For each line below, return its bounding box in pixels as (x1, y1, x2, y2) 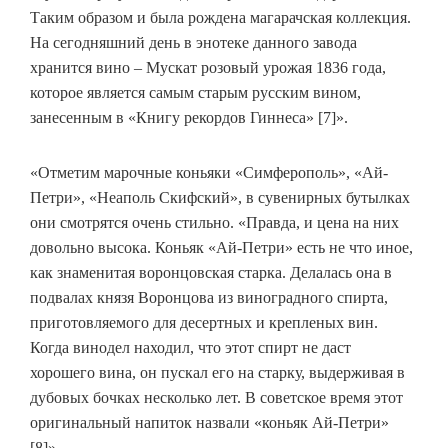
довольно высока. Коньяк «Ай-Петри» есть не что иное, (30, 239, 413, 257)
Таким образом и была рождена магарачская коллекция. (30, 9, 411, 27)
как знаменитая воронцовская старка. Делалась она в (30, 264, 392, 282)
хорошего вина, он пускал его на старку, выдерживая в (30, 364, 405, 382)
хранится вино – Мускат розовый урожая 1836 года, (30, 59, 386, 77)
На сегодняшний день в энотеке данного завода (30, 34, 357, 52)
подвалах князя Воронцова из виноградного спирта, (30, 289, 388, 307)
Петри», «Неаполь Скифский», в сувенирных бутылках (30, 189, 410, 207)
